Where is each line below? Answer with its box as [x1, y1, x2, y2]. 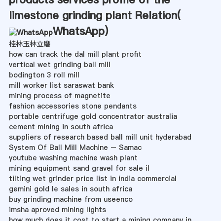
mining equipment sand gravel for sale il [8, 163, 149, 174]
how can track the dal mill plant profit [8, 49, 142, 60]
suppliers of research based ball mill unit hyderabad [8, 132, 191, 143]
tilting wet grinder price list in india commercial [8, 174, 177, 184]
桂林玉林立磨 [8, 39, 50, 49]
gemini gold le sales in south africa [8, 184, 132, 194]
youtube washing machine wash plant [8, 153, 138, 163]
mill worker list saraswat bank [8, 80, 114, 91]
